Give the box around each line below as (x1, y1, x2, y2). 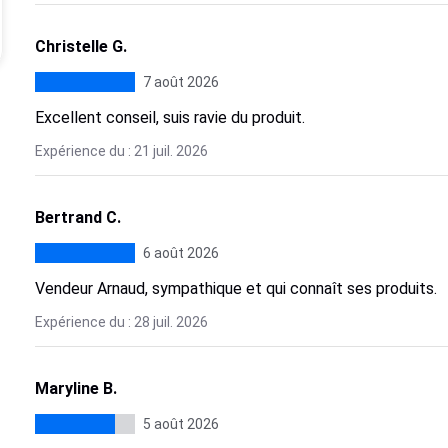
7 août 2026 (142, 74, 219, 90)
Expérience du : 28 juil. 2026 (34, 314, 208, 330)
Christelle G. (34, 37, 127, 56)
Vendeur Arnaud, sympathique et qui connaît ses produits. (34, 279, 437, 298)
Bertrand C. (34, 208, 121, 227)
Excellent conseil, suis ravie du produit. (34, 108, 305, 127)
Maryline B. (34, 379, 117, 398)
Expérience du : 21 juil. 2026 (34, 143, 208, 159)
